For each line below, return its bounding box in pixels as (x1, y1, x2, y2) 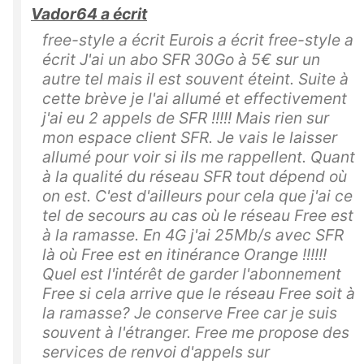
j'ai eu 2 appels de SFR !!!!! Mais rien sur (42, 108, 329, 128)
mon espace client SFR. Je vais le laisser (42, 128, 337, 148)
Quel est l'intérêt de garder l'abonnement (42, 264, 341, 284)
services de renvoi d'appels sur (42, 342, 270, 362)
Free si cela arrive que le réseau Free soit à (42, 284, 355, 304)
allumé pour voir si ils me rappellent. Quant (42, 147, 355, 167)
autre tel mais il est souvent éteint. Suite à (42, 69, 349, 89)
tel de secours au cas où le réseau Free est (42, 206, 353, 226)
